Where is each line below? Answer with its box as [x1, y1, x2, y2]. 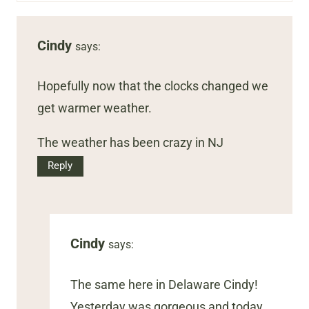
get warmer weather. [37, 101, 152, 116]
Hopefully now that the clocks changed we [37, 79, 268, 94]
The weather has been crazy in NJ [37, 135, 223, 150]
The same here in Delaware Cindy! [70, 277, 258, 292]
